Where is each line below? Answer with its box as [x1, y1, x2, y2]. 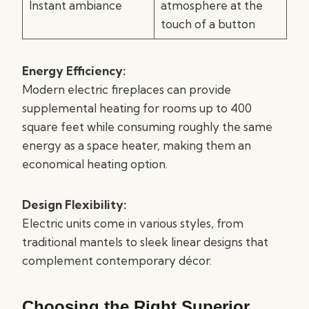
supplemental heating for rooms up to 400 [22, 101, 252, 115]
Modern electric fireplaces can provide [22, 82, 231, 97]
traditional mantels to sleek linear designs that [22, 235, 268, 249]
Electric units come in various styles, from [22, 216, 243, 230]
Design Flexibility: [22, 197, 126, 212]
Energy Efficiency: [22, 63, 126, 78]
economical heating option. [22, 157, 168, 171]
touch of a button [160, 17, 255, 31]
